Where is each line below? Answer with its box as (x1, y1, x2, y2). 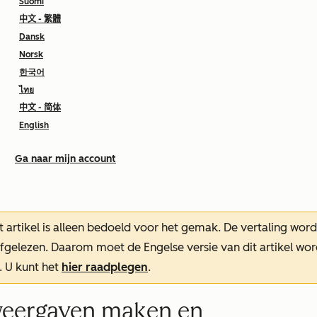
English (19, 120, 49, 130)
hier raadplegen (62, 260, 148, 274)
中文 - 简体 (19, 103, 61, 113)
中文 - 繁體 (19, 14, 61, 24)
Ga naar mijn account (15, 153, 116, 165)
